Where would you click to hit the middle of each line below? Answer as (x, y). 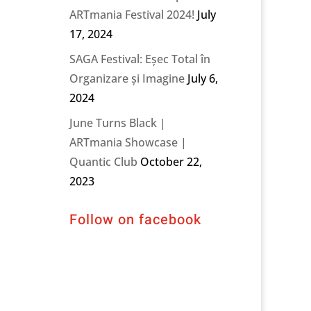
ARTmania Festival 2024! (132, 14)
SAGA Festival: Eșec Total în (140, 59)
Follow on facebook (136, 219)
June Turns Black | (118, 123)
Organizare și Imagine (127, 78)
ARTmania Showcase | (128, 142)
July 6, (203, 78)
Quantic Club (104, 161)
